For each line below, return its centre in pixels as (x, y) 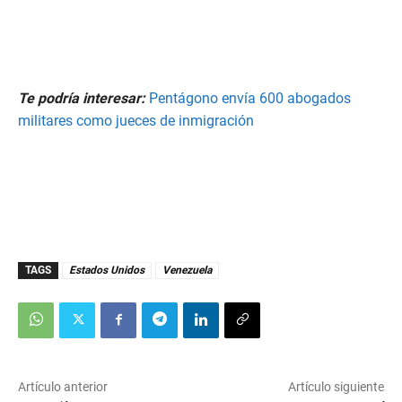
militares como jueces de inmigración (136, 121)
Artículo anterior (63, 387)
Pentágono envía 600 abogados (250, 99)
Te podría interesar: (82, 99)
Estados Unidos (107, 271)
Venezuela (187, 271)
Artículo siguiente (336, 387)
